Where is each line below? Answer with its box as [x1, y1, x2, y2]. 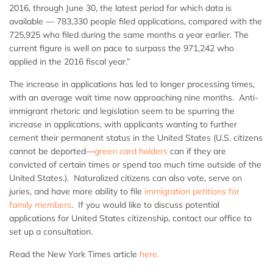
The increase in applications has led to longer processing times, [9, 78, 255, 90]
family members [9, 199, 71, 210]
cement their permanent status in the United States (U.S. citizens [9, 132, 263, 143]
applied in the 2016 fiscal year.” [9, 55, 130, 67]
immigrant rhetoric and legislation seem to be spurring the [9, 105, 235, 116]
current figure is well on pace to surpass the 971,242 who [9, 42, 234, 54]
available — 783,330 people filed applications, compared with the [9, 15, 262, 27]
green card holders [94, 145, 168, 157]
